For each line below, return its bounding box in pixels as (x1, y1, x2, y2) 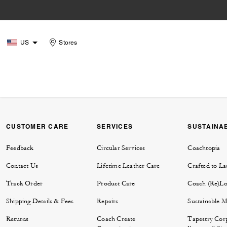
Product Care (97, 179, 135, 188)
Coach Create (97, 215, 136, 223)
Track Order (6, 179, 43, 188)
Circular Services (97, 144, 145, 153)
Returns (6, 215, 29, 223)
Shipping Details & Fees (6, 197, 74, 206)
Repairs (97, 197, 119, 206)
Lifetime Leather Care (97, 162, 160, 170)
